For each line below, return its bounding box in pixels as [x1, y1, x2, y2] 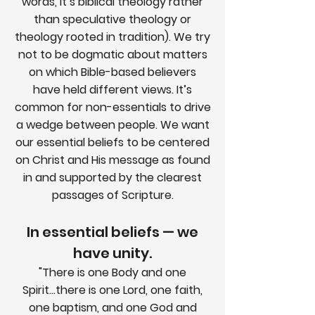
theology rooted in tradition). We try [15, 29, 210, 45]
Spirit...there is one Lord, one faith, [22, 282, 202, 298]
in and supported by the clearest [23, 169, 202, 186]
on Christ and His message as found [15, 152, 210, 168]
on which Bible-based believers [29, 64, 196, 80]
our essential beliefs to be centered [15, 134, 210, 150]
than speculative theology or [34, 11, 191, 27]
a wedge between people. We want [15, 117, 210, 133]
